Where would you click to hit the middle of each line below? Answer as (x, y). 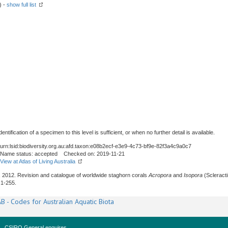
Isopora (193, 175)
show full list (21, 5)
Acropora (160, 175)
